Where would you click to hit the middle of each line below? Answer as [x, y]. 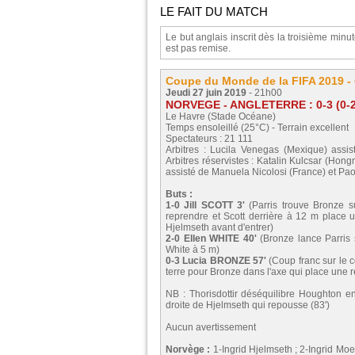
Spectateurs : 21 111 [209, 138]
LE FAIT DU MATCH [214, 11]
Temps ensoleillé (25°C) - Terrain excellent [257, 127]
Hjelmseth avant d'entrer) [219, 227]
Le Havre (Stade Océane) [221, 116]
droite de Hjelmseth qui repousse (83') [248, 305]
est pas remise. [198, 48]
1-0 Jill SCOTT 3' [206, 205]
